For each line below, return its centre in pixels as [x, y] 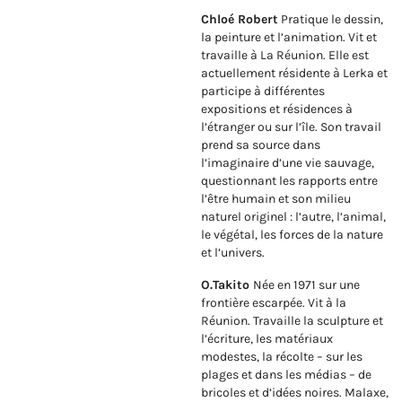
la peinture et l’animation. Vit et [289, 38]
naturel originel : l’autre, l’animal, [293, 217]
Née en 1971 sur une [306, 285]
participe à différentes [263, 92]
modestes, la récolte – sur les [282, 357]
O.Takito [227, 285]
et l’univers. [233, 253]
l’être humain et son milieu [276, 199]
